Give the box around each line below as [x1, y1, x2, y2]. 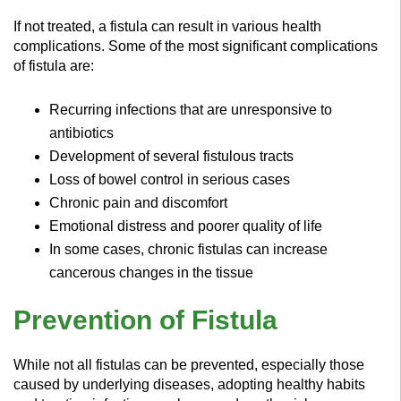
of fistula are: [13, 57, 94, 73]
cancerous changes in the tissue [49, 264, 253, 280]
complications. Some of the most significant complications [13, 38, 378, 54]
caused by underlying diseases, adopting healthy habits [13, 376, 365, 392]
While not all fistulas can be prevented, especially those [13, 356, 364, 372]
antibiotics [49, 124, 114, 141]
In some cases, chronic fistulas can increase [49, 241, 328, 257]
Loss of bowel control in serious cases [49, 171, 290, 187]
